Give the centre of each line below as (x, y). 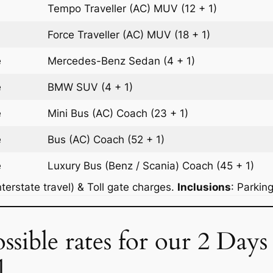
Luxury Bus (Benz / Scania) (115, 165)
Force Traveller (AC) (97, 34)
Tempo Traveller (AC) (101, 8)
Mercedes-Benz (88, 61)
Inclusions (204, 187)
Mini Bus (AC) (82, 113)
